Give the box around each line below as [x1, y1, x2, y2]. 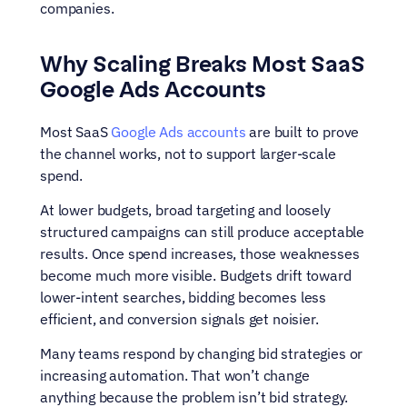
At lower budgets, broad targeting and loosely [40, 201, 331, 219]
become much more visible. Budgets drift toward [40, 266, 352, 284]
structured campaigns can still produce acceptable [40, 223, 365, 241]
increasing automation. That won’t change [40, 366, 310, 384]
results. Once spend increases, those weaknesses [40, 244, 360, 263]
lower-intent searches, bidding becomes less [40, 288, 327, 306]
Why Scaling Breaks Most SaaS [40, 51, 365, 77]
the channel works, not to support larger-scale [40, 144, 336, 163]
